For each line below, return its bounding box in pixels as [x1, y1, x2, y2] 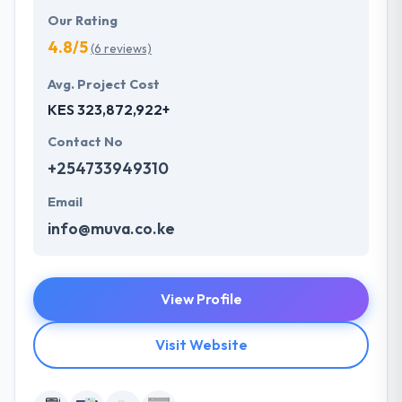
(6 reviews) [91, 40, 152, 57]
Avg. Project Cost [48, 76, 160, 93]
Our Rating [48, 13, 118, 30]
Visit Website [154, 336, 248, 354]
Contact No [48, 134, 123, 151]
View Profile [160, 290, 242, 309]
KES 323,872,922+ [48, 100, 170, 119]
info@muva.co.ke [48, 218, 175, 240]
